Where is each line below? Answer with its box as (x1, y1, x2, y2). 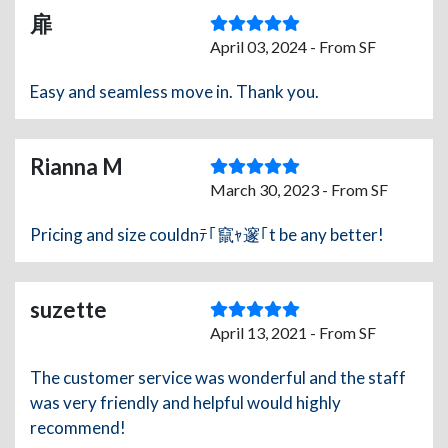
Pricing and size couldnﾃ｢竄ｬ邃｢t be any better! (30, 224, 384, 246)
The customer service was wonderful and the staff (30, 367, 406, 389)
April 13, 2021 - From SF (210, 323, 376, 343)
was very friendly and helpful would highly (30, 392, 341, 414)
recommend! (30, 417, 126, 439)
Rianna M (30, 153, 123, 181)
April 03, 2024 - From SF (210, 37, 376, 57)
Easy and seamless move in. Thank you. (30, 81, 319, 103)
